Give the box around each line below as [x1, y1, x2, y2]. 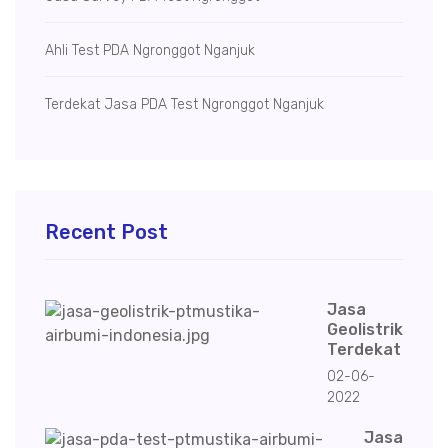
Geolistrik [327, 320, 403, 340]
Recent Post [45, 220, 168, 245]
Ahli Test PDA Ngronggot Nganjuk [45, 42, 255, 60]
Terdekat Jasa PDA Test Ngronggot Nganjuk [45, 96, 324, 114]
